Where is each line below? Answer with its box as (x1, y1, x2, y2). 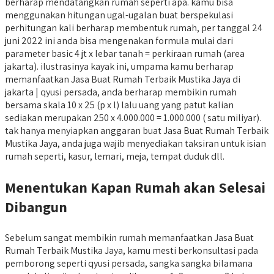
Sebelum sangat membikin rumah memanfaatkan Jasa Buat (5, 231, 254, 244)
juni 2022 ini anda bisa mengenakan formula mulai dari (5, 34, 233, 47)
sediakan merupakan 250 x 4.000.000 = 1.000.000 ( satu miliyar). (5, 111, 261, 124)
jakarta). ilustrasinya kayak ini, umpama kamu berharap (5, 59, 234, 73)
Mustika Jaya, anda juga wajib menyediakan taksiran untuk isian (5, 136, 266, 150)
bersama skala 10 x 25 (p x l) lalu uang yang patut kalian (5, 98, 234, 111)
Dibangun (5, 196, 67, 217)
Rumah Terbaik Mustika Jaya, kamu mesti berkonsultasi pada (5, 243, 258, 257)
